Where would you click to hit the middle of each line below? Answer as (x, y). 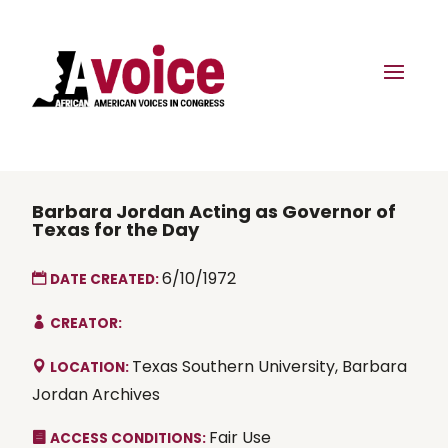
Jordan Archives (96, 394)
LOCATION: (91, 367)
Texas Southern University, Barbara (269, 366)
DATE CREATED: (106, 279)
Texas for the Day (115, 229)
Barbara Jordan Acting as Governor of (214, 211)
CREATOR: (86, 323)
